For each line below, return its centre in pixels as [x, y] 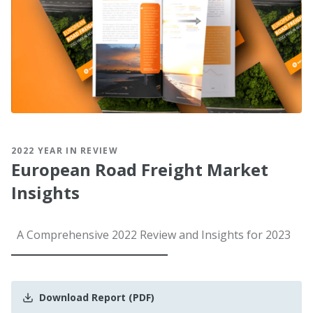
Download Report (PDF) [97, 298]
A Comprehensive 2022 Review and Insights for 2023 [154, 235]
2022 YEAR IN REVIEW [65, 151]
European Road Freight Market [140, 170]
